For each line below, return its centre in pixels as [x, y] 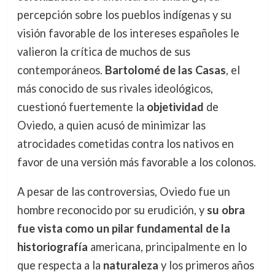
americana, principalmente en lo [167, 247]
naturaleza [130, 265]
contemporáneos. [61, 70]
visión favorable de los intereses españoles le [128, 33]
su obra [226, 210]
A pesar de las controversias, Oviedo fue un [123, 192]
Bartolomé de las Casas [165, 70]
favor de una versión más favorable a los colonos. [136, 162]
